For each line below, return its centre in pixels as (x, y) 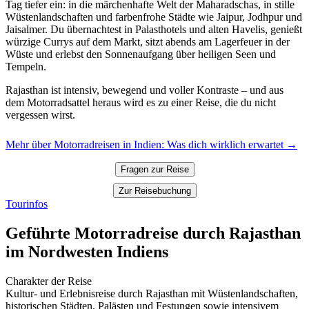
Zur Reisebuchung (154, 191)
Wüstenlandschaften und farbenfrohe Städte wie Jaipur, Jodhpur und (154, 17)
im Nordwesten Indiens (87, 252)
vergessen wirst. (40, 115)
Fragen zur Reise (154, 170)
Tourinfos (27, 204)
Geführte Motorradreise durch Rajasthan (153, 233)
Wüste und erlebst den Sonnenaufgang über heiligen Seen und (141, 54)
